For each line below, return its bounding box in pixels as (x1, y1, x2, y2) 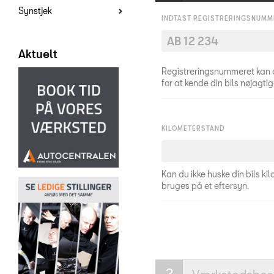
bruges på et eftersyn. (161, 180, 249, 191)
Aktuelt (18, 47, 57, 61)
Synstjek (18, 6, 52, 16)
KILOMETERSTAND (161, 124, 225, 132)
